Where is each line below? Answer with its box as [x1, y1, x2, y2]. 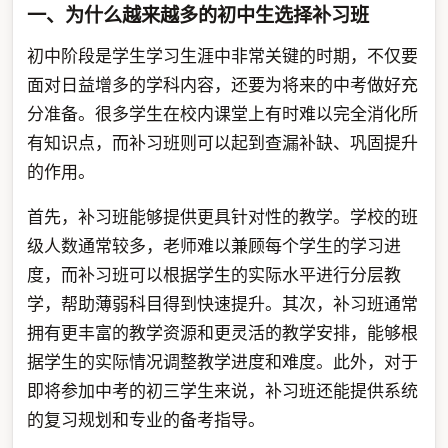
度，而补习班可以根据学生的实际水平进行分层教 [26, 263, 401, 287]
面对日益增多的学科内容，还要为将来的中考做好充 [26, 73, 418, 97]
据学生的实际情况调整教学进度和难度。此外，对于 [26, 350, 418, 374]
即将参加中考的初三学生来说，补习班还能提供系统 [26, 379, 418, 403]
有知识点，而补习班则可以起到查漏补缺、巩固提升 [26, 131, 418, 155]
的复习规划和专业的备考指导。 [26, 408, 265, 432]
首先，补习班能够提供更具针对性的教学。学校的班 [26, 205, 418, 229]
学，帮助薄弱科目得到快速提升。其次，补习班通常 [26, 292, 418, 316]
